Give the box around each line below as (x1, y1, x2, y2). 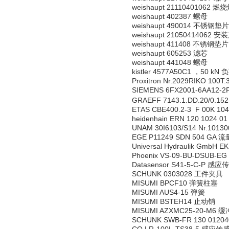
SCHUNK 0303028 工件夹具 (132, 170, 223, 178)
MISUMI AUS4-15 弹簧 (132, 188, 205, 196)
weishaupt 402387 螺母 (132, 12, 208, 20)
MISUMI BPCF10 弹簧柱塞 (132, 179, 218, 187)
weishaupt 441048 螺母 (132, 58, 208, 66)
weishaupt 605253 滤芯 (132, 49, 208, 57)
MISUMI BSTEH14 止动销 (132, 197, 215, 205)
